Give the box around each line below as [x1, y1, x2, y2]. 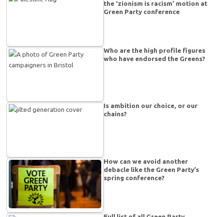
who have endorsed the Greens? [104, 55, 206, 63]
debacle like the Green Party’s [104, 165, 200, 173]
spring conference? [104, 173, 165, 182]
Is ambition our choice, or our [104, 102, 198, 110]
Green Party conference [104, 8, 180, 16]
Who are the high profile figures [104, 46, 206, 55]
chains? [104, 110, 127, 118]
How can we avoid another [104, 157, 188, 165]
